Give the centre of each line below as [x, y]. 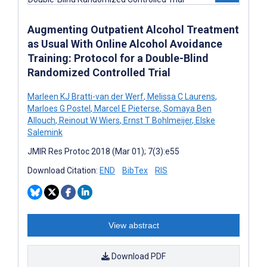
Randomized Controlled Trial [99, 72]
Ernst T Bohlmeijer [157, 120]
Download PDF [138, 256]
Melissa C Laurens [180, 96]
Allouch [41, 120]
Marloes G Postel [59, 108]
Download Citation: [63, 170]
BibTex [135, 170]
